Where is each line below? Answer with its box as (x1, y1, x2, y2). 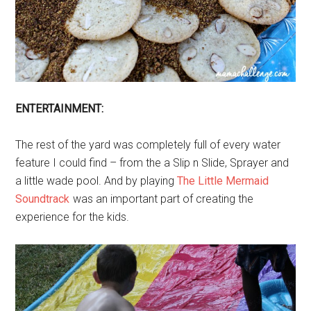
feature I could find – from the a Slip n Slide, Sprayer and (15, 156, 289, 170)
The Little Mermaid (177, 174, 269, 188)
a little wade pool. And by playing (15, 174, 178, 188)
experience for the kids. (15, 210, 130, 224)
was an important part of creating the (70, 192, 254, 206)
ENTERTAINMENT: (15, 102, 104, 116)
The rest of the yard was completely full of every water (15, 138, 281, 152)
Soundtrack (15, 192, 70, 206)
